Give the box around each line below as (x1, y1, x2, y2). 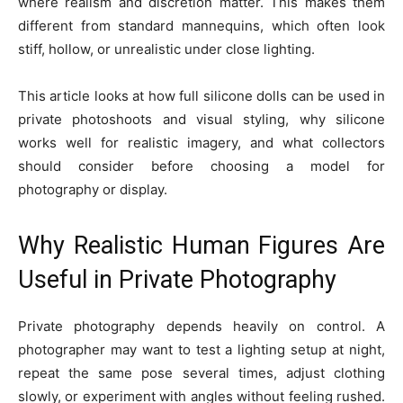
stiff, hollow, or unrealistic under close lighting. (18, 40, 315, 58)
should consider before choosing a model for (18, 157, 385, 175)
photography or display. (18, 181, 167, 198)
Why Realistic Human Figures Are (18, 231, 385, 260)
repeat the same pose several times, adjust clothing (18, 364, 385, 381)
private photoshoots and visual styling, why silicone (18, 111, 385, 128)
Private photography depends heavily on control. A (18, 318, 385, 335)
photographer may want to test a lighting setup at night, (18, 341, 385, 358)
